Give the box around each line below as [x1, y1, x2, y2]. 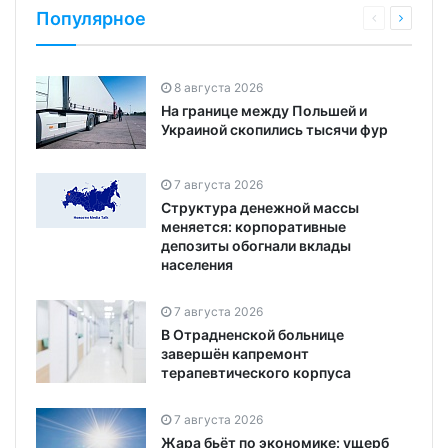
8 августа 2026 [174, 79, 263, 95]
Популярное [36, 7, 146, 29]
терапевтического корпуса [161, 363, 351, 381]
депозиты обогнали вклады [161, 236, 351, 254]
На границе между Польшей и [161, 101, 367, 119]
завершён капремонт [161, 344, 309, 362]
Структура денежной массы [161, 198, 359, 216]
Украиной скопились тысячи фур [161, 120, 388, 138]
